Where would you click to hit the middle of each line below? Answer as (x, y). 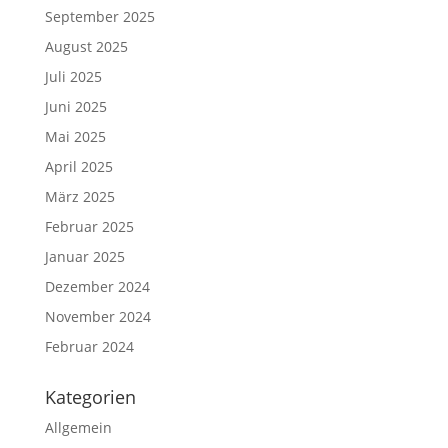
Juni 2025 (75, 106)
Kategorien (90, 396)
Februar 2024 (89, 346)
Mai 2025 (75, 136)
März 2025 (79, 196)
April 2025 (78, 166)
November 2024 (97, 316)
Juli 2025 (73, 76)
